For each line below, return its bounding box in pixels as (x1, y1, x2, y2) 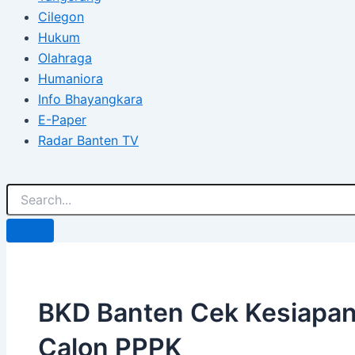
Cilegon (38, 9, 84, 25)
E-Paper (38, 112, 86, 128)
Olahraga (38, 50, 92, 66)
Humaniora (38, 71, 103, 86)
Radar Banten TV (38, 132, 139, 148)
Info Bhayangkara (38, 91, 143, 107)
